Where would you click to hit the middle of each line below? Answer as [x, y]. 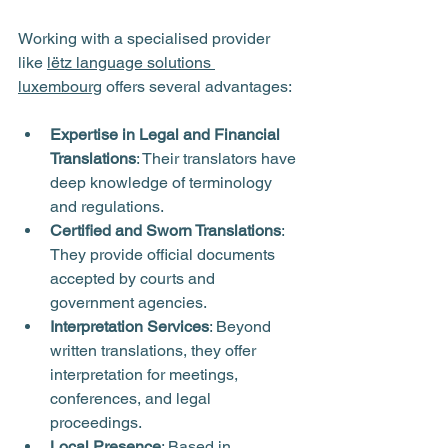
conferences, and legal [132, 398]
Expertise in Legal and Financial [167, 134]
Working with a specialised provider [146, 38]
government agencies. [128, 302]
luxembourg [60, 86]
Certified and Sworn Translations [165, 230]
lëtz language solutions [131, 62]
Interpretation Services [129, 326]
